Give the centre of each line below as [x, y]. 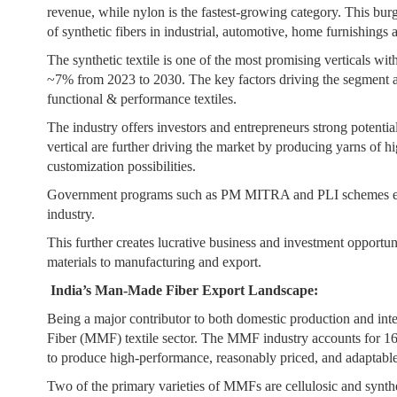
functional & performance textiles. [144, 99]
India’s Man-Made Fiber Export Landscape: [185, 290]
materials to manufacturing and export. [155, 262]
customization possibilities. [124, 166]
